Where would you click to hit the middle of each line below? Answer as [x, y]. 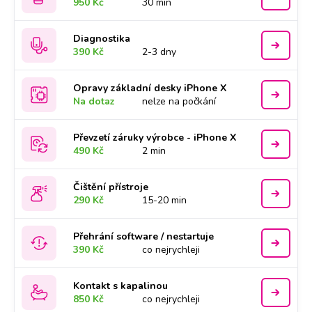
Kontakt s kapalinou [121, 286]
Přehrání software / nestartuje [144, 236]
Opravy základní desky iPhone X [150, 88]
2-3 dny [159, 52]
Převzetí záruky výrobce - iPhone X [155, 138]
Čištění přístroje [111, 187]
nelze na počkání [179, 101]
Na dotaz [94, 101]
